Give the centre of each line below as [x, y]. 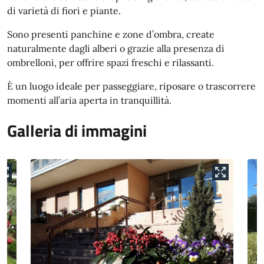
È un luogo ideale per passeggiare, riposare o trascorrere [131, 86]
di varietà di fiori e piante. [64, 11]
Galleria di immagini [77, 131]
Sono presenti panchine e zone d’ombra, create [111, 34]
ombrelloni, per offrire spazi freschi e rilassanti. [110, 62]
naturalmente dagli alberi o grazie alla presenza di [116, 48]
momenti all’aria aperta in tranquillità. [89, 100]
